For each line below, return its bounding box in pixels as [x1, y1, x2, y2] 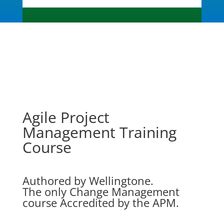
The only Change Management [22, 184, 179, 199]
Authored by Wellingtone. [22, 173, 153, 188]
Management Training [22, 122, 176, 142]
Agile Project [22, 107, 109, 127]
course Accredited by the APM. [22, 195, 179, 210]
